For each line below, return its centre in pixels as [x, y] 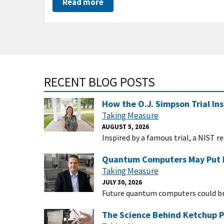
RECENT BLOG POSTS [99, 82]
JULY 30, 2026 [122, 182]
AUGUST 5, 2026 [125, 126]
